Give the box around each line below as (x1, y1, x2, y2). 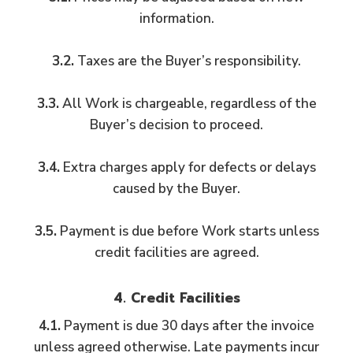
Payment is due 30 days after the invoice (61, 316, 314, 335)
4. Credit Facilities (113, 288, 240, 308)
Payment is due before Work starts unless (56, 222, 319, 240)
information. (139, 9, 214, 28)
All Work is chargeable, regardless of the (58, 95, 317, 113)
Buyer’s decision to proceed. (90, 116, 263, 134)
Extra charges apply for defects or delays (59, 158, 316, 176)
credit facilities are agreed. (94, 243, 259, 262)
